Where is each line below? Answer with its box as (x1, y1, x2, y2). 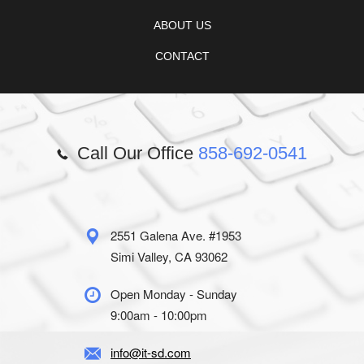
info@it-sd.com (110, 344, 191, 362)
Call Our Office (72, 143, 198, 164)
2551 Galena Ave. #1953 (110, 227, 241, 245)
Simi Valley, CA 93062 (110, 248, 227, 266)
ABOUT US (153, 19, 211, 32)
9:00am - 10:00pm (110, 306, 207, 324)
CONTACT (154, 50, 210, 63)
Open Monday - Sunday (110, 285, 237, 303)
